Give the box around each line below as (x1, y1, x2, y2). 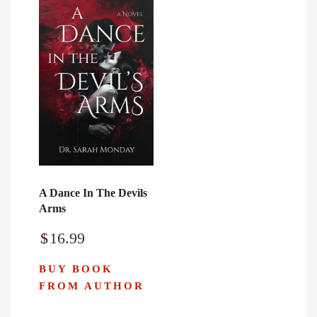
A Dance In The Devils (39, 186, 147, 199)
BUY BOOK (39, 263, 113, 275)
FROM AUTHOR (39, 279, 144, 292)
